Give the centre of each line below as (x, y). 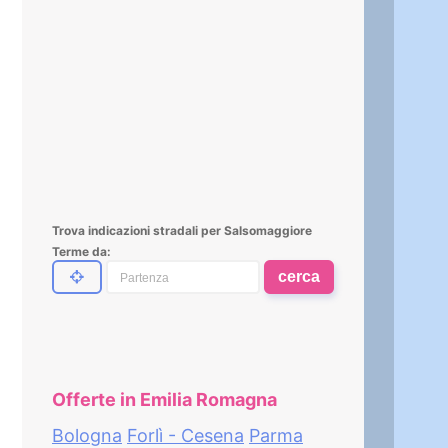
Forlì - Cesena (185, 435)
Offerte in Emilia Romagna (164, 399)
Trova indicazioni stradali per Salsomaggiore (182, 230)
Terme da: (81, 251)
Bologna (87, 435)
